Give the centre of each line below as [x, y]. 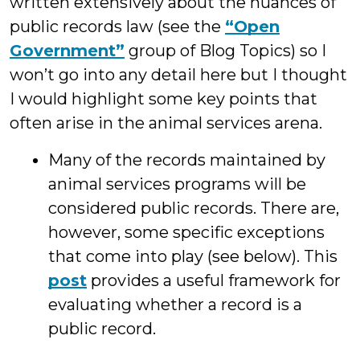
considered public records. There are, [194, 208]
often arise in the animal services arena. [166, 123]
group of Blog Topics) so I [225, 51]
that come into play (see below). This [193, 256]
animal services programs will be [177, 184]
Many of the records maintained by [187, 160]
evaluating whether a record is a [175, 305]
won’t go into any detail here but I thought [178, 75]
